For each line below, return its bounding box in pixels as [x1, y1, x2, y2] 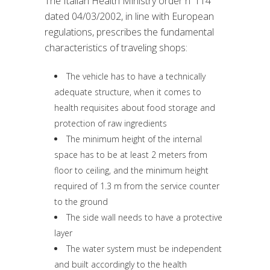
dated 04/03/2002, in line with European [45, 10, 214, 24]
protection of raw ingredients [54, 118, 167, 130]
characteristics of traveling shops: [45, 41, 187, 55]
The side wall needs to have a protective [66, 212, 222, 224]
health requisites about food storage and [54, 102, 215, 114]
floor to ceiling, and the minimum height [54, 165, 209, 177]
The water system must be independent [66, 243, 222, 255]
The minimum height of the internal [66, 133, 202, 145]
